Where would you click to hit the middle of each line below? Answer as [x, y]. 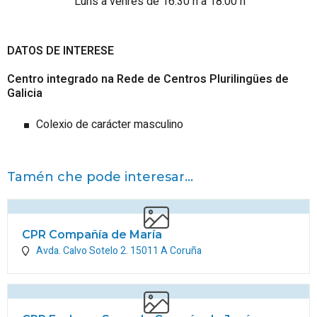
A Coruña [181, 251]
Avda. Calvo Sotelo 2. [83, 251]
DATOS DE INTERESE [60, 51]
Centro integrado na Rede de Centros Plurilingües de [148, 79]
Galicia [25, 93]
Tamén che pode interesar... [100, 177]
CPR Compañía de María [92, 235]
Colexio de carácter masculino [110, 125]
